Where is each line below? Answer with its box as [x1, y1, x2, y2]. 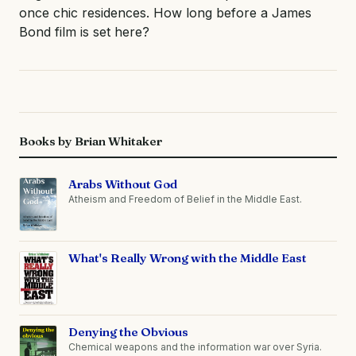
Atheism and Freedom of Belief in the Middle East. [68, 192, 302, 205]
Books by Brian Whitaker [19, 133, 162, 149]
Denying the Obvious [68, 323, 188, 339]
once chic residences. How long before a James [19, 4, 311, 21]
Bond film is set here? [19, 23, 149, 40]
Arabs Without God [68, 176, 177, 192]
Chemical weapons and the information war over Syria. [68, 340, 322, 353]
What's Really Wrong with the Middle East [68, 250, 307, 265]
